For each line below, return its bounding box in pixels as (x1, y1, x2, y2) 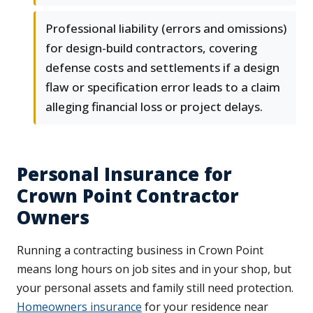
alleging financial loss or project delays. (45, 99, 263, 115)
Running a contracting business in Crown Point (17, 242, 263, 259)
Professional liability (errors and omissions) (45, 20, 286, 37)
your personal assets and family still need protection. (17, 280, 293, 296)
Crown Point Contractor (17, 183, 240, 209)
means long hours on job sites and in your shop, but (17, 261, 291, 277)
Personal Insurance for (17, 161, 233, 187)
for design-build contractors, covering (45, 40, 257, 57)
